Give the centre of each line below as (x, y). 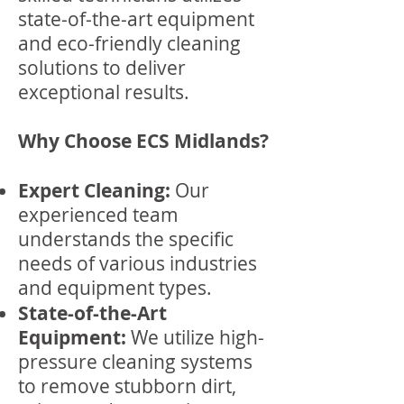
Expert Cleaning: (94, 191)
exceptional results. (104, 92)
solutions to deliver (102, 68)
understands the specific (126, 239)
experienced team (98, 215)
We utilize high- (195, 337)
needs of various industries (138, 263)
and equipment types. (115, 288)
